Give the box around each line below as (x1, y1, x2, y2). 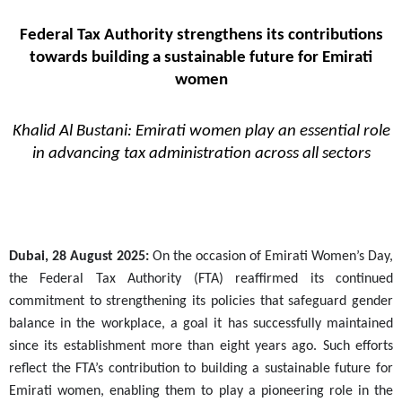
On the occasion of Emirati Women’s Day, (153, 249, 393, 264)
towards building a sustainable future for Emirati (30, 48, 372, 66)
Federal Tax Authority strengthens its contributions (19, 26, 383, 44)
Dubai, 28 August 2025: (9, 249, 153, 264)
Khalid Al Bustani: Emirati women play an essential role (12, 122, 390, 140)
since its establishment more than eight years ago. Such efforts (9, 338, 393, 354)
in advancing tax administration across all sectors (31, 144, 371, 162)
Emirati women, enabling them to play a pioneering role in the (9, 383, 393, 398)
